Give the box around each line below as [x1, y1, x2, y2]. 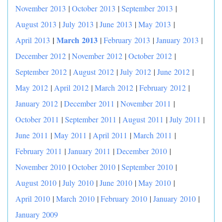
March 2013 [56, 34, 98, 46]
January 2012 [15, 98, 58, 109]
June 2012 [157, 66, 190, 77]
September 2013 [121, 3, 173, 13]
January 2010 [153, 193, 196, 204]
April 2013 [15, 35, 50, 45]
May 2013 [138, 19, 171, 29]
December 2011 [64, 98, 114, 109]
